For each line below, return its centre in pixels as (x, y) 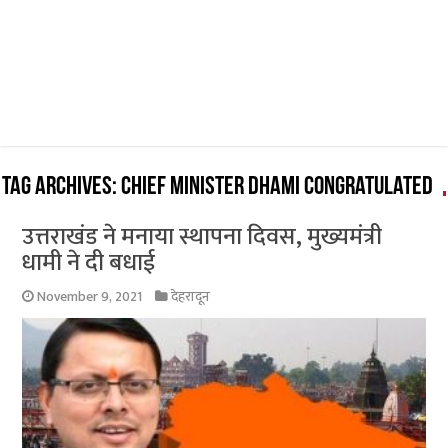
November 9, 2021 (90, 297)
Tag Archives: (62, 188)
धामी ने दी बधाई (89, 263)
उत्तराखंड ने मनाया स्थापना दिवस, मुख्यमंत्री (202, 237)
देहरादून (191, 297)
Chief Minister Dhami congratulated (277, 188)
